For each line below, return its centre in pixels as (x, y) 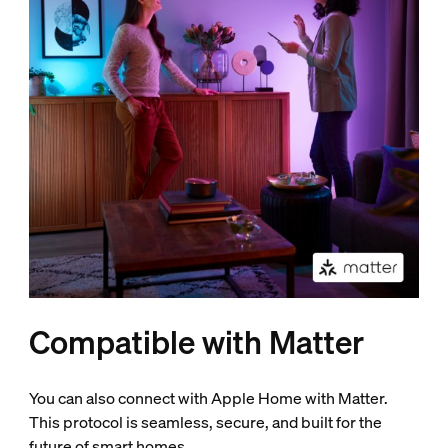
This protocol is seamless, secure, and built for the (205, 422)
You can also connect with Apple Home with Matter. (208, 398)
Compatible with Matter (196, 342)
